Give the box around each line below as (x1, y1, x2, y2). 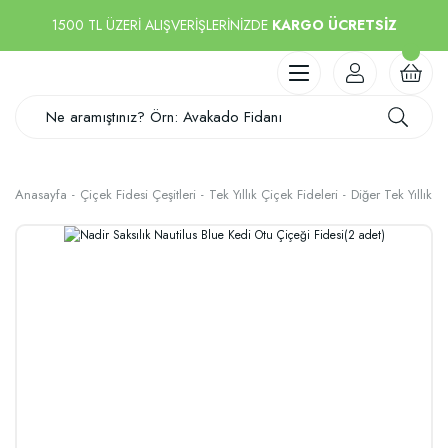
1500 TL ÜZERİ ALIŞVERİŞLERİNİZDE (51, 15, 272, 35)
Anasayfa (15, 185, 67, 204)
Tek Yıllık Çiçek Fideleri (209, 185, 338, 204)
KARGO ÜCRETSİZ (271, 15, 397, 35)
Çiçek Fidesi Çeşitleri (80, 185, 196, 204)
